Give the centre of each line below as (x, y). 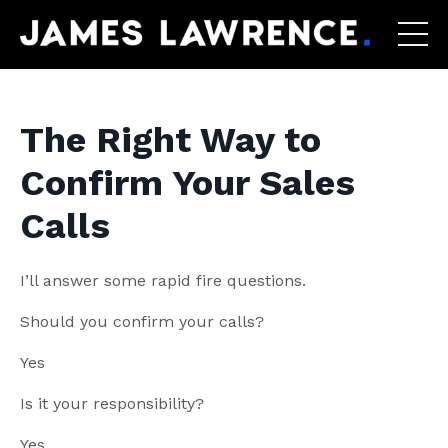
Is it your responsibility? (112, 403)
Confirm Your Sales (187, 182)
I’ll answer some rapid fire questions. (163, 280)
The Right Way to (170, 139)
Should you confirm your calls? (142, 321)
